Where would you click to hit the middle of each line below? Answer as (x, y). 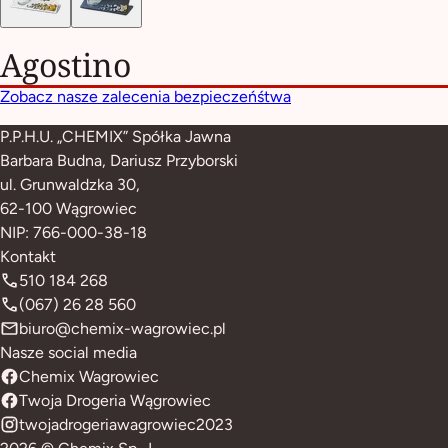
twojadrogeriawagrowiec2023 (126, 424)
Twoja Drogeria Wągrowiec (115, 400)
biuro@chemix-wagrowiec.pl (123, 328)
